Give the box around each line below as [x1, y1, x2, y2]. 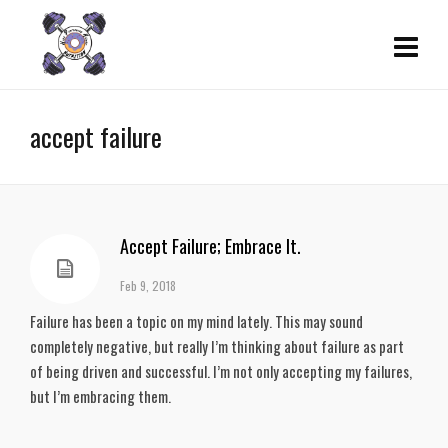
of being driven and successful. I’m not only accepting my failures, [30, 360, 412, 382]
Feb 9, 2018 [120, 277, 176, 294]
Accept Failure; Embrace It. [120, 233, 301, 259]
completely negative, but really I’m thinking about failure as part [30, 335, 404, 357]
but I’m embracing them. [30, 385, 174, 407]
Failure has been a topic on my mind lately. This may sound [30, 310, 363, 332]
